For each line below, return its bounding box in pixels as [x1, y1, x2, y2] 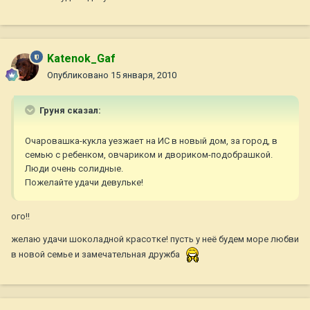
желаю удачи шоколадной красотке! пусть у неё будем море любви [11, 234, 299, 245]
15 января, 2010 [111, 70, 176, 81]
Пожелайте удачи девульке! [25, 177, 143, 188]
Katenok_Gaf [47, 52, 116, 66]
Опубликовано [47, 70, 111, 81]
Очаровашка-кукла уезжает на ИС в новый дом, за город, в [25, 136, 277, 147]
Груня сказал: [37, 105, 101, 116]
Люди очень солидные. [25, 163, 123, 174]
